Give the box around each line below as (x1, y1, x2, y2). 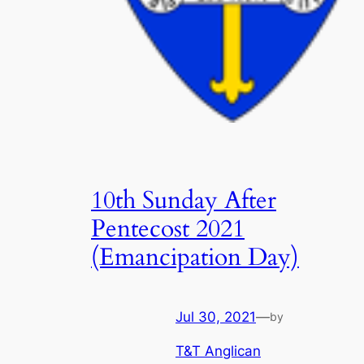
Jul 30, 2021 (175, 308, 256, 325)
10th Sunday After (91, 184, 276, 218)
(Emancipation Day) (91, 241, 299, 275)
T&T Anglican (175, 343, 261, 360)
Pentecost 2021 (91, 213, 245, 246)
